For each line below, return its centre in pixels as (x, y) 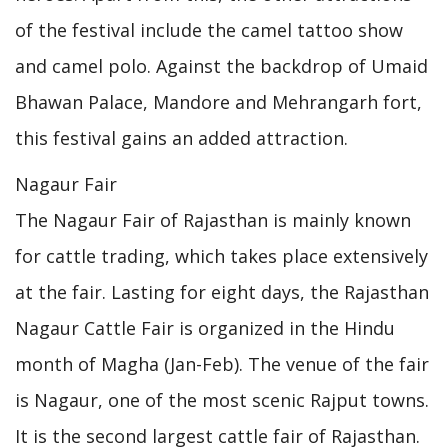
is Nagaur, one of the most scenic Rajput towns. (222, 400)
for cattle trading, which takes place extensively (221, 256)
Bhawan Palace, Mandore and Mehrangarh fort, (218, 101)
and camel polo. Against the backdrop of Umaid (221, 65)
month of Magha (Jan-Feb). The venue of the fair (222, 364)
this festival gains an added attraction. (181, 137)
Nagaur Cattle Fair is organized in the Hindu (205, 328)
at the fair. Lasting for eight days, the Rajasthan (222, 292)
